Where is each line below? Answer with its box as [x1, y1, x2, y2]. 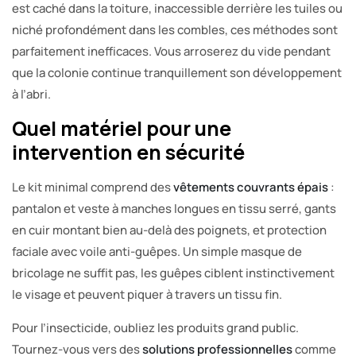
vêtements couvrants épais [173, 178, 328, 195]
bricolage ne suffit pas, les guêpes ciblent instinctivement [12, 264, 335, 281]
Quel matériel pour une [12, 114, 231, 142]
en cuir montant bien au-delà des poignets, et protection [12, 221, 327, 238]
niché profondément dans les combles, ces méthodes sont [12, 21, 338, 38]
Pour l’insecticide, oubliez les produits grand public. [12, 319, 299, 336]
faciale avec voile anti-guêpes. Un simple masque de [12, 242, 302, 260]
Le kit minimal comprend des [12, 178, 173, 195]
